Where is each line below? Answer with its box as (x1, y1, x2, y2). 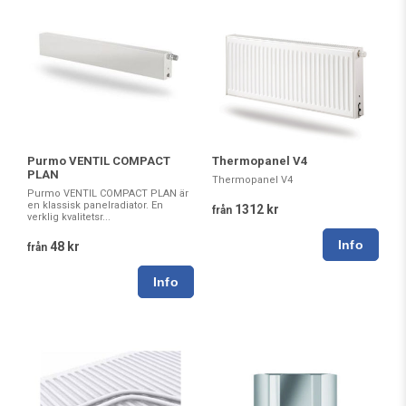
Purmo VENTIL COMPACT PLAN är (27, 187, 188, 199)
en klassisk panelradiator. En (27, 198, 163, 211)
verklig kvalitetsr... (27, 210, 111, 223)
